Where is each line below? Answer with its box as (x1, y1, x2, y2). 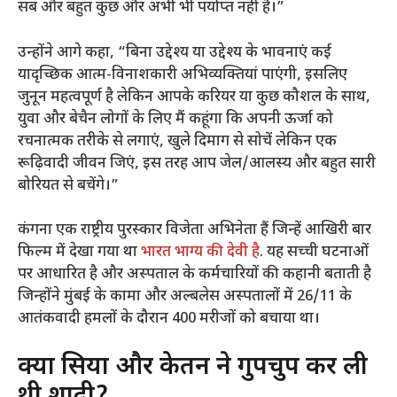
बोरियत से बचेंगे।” (18, 175, 119, 196)
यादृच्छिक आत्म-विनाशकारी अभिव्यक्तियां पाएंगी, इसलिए (18, 65, 347, 85)
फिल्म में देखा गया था (18, 243, 141, 263)
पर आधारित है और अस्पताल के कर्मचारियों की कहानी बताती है (18, 265, 371, 285)
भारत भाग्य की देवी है (141, 243, 260, 263)
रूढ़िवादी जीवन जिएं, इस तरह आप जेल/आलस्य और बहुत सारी (18, 153, 376, 174)
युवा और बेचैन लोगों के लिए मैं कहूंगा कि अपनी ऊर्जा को (18, 109, 333, 129)
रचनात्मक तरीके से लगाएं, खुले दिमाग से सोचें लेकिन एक (18, 131, 337, 152)
